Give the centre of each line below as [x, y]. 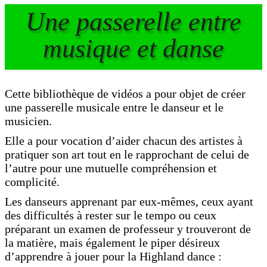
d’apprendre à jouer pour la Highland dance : [115, 256]
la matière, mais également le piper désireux [112, 243]
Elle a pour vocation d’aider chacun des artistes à [124, 141]
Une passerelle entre [133, 22]
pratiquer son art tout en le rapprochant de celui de [127, 154]
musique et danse [133, 49]
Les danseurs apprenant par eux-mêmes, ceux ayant [129, 201]
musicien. [30, 121]
